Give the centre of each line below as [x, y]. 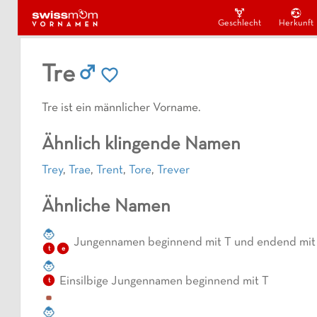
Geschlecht [239, 24]
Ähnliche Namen [106, 207]
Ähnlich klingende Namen [141, 145]
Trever [173, 171]
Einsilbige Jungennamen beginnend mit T [164, 282]
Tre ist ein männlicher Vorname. [121, 109]
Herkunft [296, 24]
